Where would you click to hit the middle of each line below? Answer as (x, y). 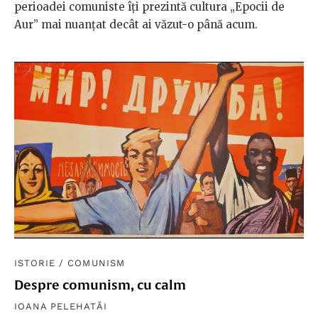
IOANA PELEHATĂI (61, 307)
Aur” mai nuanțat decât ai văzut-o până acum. (136, 24)
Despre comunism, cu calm (100, 285)
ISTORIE (35, 263)
